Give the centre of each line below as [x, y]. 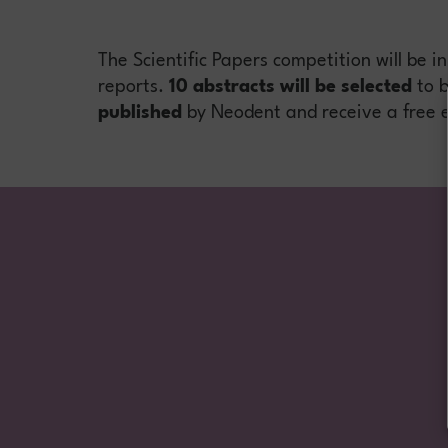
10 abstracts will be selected [290, 87]
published [139, 113]
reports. [133, 87]
